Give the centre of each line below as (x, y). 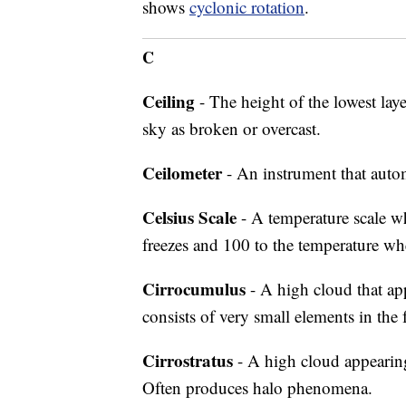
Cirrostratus (188, 360)
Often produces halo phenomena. (257, 387)
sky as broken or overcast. (232, 128)
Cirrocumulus (194, 289)
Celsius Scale (189, 217)
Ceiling (169, 101)
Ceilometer (182, 173)
